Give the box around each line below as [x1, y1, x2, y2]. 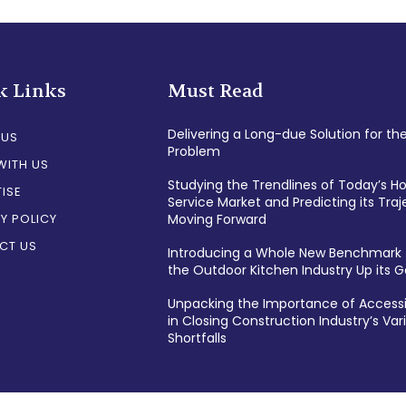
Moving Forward [167, 209, 266, 228]
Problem [167, 141, 220, 160]
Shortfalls [167, 328, 227, 347]
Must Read [167, 79, 263, 102]
